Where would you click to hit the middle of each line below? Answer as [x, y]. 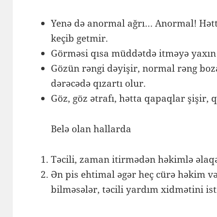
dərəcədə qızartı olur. [100, 83]
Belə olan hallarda [93, 129]
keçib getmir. [81, 38]
